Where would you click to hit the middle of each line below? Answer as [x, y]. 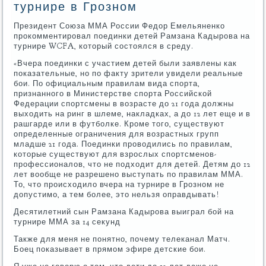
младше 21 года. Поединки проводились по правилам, [123, 144]
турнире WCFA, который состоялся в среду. [104, 46]
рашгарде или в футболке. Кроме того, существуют [119, 124]
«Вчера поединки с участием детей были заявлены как [126, 63]
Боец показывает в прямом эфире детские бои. [110, 249]
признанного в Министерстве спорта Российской [113, 94]
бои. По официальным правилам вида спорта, [107, 83]
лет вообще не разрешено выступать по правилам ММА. [129, 174]
